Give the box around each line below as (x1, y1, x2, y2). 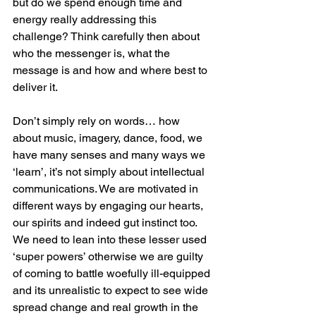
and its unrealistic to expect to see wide (13, 284, 211, 298)
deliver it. (13, 80, 61, 95)
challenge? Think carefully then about (13, 30, 202, 44)
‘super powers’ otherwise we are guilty (13, 250, 206, 264)
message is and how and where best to (13, 63, 210, 78)
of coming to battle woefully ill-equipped (13, 267, 213, 281)
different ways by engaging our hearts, (13, 199, 206, 213)
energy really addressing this (13, 13, 159, 27)
